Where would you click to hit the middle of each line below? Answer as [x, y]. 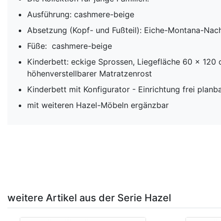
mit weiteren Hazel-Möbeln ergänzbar [98, 105]
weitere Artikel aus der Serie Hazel [89, 198]
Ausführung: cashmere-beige [81, 14]
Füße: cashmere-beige [70, 46]
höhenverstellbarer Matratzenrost [90, 73]
